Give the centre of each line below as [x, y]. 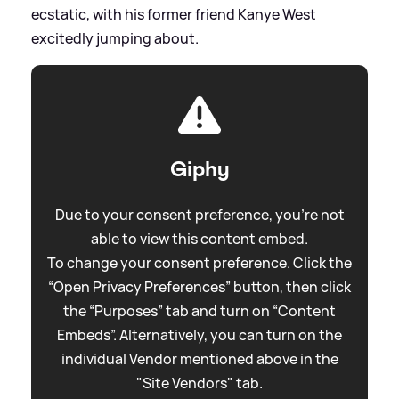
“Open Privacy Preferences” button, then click [199, 287]
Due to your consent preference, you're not [199, 215]
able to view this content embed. [199, 239]
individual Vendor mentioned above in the [199, 359]
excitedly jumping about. [115, 39]
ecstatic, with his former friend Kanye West [174, 15]
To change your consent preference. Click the [199, 263]
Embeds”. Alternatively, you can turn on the [199, 335]
